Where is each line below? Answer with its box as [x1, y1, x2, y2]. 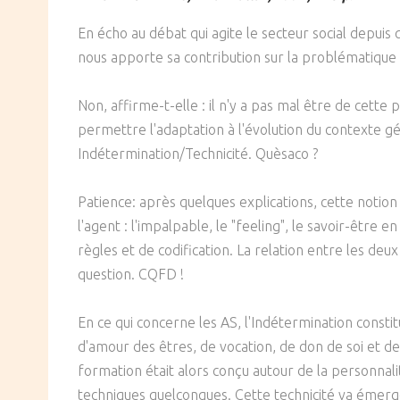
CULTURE [116, 50, 177, 70]
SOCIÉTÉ [116, 13, 175, 33]
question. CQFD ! [78, 266, 184, 283]
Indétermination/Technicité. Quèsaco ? [78, 146, 318, 162]
